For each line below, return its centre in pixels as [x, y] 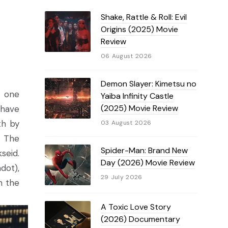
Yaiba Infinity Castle [137, 96]
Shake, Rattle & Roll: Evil [144, 17]
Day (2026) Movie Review [148, 163]
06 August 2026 [126, 56]
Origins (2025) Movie [139, 29]
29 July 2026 [121, 177]
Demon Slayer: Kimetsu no [148, 84]
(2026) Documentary [140, 219]
